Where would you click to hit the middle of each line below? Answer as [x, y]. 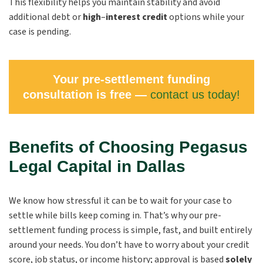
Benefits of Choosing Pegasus [128, 147]
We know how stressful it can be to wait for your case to [120, 201]
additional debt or [46, 17]
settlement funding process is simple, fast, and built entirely [130, 230]
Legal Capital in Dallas [97, 166]
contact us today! [195, 95]
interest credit [137, 17]
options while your [207, 17]
